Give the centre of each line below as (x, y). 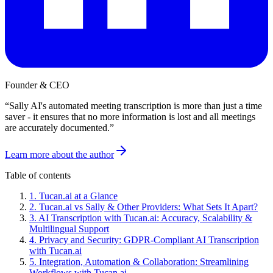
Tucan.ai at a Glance (78, 196)
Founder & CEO (37, 85)
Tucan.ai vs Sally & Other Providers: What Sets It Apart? (148, 207)
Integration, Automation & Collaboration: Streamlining (144, 262)
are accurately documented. (57, 128)
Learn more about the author (59, 155)
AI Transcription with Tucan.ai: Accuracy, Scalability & (145, 218)
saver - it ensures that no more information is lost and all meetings (130, 117)
